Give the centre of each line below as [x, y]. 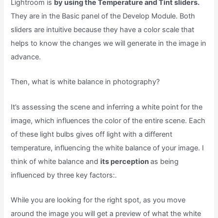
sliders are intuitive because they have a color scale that [103, 29]
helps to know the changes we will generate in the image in [109, 43]
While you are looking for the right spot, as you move [98, 200]
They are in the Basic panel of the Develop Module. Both [103, 16]
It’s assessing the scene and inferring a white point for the [107, 107]
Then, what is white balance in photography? [85, 82]
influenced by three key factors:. [64, 175]
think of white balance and [56, 161]
